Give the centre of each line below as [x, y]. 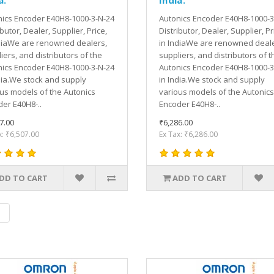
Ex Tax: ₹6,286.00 [188, 134]
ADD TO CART [199, 178]
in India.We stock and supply [212, 79]
